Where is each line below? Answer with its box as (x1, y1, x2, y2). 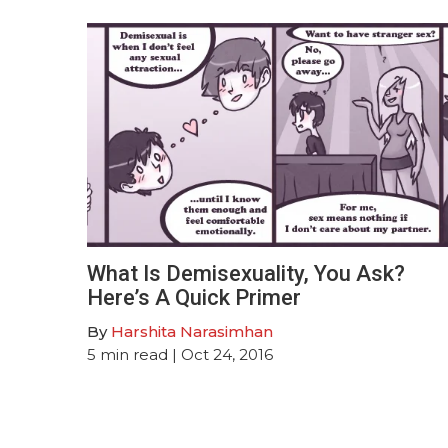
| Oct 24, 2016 (168, 344, 273, 364)
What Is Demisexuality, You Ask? (87, 260, 405, 286)
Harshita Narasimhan (111, 321, 273, 341)
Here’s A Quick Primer (87, 284, 301, 310)
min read (100, 344, 168, 364)
